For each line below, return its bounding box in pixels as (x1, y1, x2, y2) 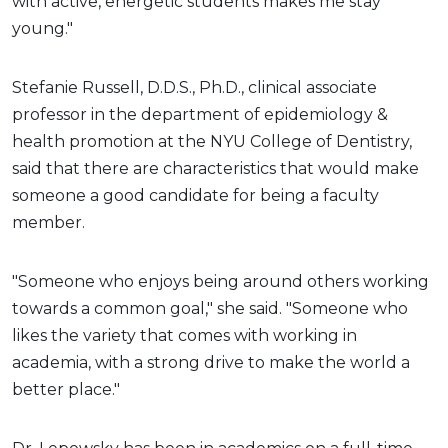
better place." (12, 379, 120, 399)
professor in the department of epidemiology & (12, 104, 388, 124)
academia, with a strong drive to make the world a (12, 352, 410, 372)
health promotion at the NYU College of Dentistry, (12, 131, 412, 151)
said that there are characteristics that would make (12, 158, 419, 178)
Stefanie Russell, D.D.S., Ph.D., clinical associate (12, 77, 377, 97)
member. (12, 212, 85, 232)
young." (12, 18, 73, 38)
